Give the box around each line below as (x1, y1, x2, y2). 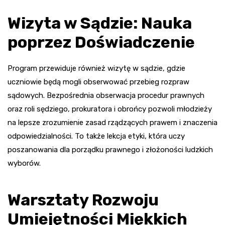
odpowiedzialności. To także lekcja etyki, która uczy (8, 131, 185, 141)
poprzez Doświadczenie (8, 32, 195, 52)
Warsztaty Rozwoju (8, 190, 159, 209)
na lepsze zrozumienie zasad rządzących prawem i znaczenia (8, 118, 217, 127)
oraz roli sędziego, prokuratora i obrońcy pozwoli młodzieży (8, 104, 212, 114)
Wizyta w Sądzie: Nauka (8, 13, 192, 33)
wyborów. (8, 158, 41, 168)
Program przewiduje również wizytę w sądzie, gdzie (8, 63, 185, 73)
